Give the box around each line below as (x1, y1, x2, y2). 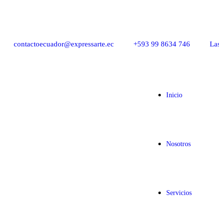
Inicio (166, 91, 183, 99)
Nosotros (166, 140, 191, 148)
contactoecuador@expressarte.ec (14, 40, 114, 48)
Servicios (166, 189, 192, 197)
